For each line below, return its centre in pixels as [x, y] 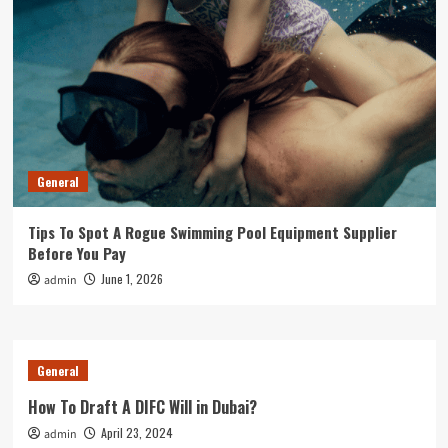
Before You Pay [76, 253]
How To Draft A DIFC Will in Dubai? [142, 407]
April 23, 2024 [136, 432]
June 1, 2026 [131, 278]
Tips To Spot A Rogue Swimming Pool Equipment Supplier [212, 232]
